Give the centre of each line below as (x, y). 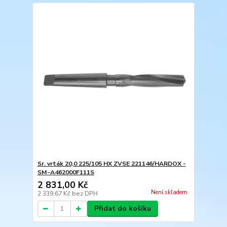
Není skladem (169, 193)
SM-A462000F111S (66, 172)
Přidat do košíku (122, 209)
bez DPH (85, 194)
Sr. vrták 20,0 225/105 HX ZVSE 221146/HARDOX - (111, 164)
